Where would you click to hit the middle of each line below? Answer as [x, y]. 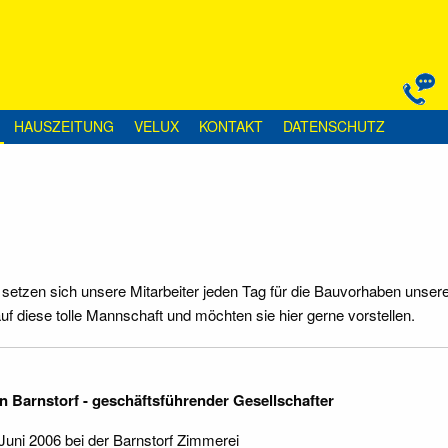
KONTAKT [231, 126]
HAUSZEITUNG [64, 126]
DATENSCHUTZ [334, 126]
